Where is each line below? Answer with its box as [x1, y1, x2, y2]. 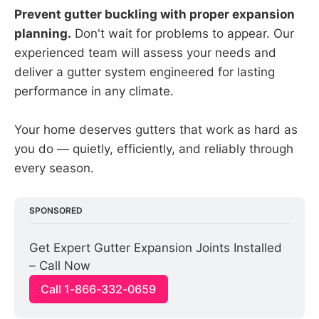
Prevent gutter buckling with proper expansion [14, 7, 295, 22]
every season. [14, 161, 94, 176]
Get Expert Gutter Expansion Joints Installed [29, 240, 283, 255]
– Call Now [29, 258, 91, 273]
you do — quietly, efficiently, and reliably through [14, 142, 293, 157]
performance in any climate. [14, 84, 174, 99]
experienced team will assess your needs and [14, 46, 276, 61]
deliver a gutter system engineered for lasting [14, 65, 275, 80]
